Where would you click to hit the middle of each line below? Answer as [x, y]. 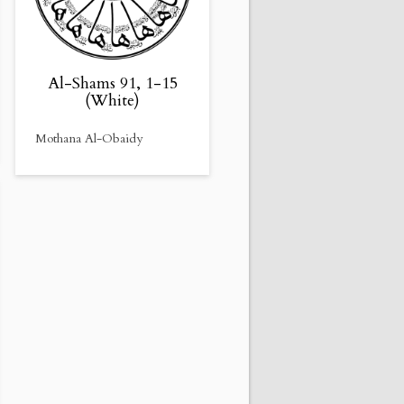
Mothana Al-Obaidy [88, 139]
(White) [113, 101]
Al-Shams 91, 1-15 [112, 84]
